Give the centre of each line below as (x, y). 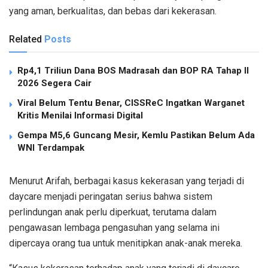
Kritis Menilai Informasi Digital (80, 116)
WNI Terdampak (51, 148)
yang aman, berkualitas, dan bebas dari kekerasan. (113, 11)
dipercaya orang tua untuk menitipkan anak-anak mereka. (126, 243)
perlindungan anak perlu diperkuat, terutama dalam (113, 212)
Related (25, 39)
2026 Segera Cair (54, 83)
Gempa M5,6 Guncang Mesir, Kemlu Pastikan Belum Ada (136, 135)
